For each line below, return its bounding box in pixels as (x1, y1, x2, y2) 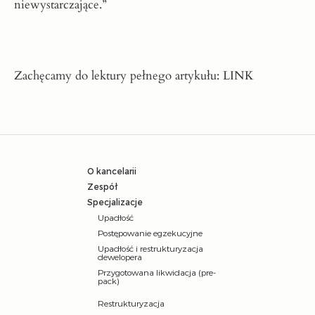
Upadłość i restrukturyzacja (98, 243, 203, 254)
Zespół (87, 181, 117, 192)
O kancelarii (87, 166, 136, 176)
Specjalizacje (87, 197, 143, 207)
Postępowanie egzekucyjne (98, 228, 202, 238)
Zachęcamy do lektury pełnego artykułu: (14, 67, 223, 84)
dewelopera (98, 252, 142, 262)
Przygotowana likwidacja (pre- (98, 267, 216, 278)
